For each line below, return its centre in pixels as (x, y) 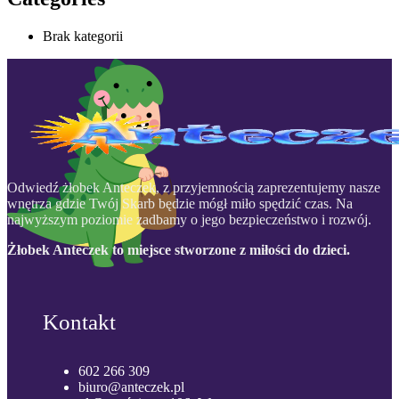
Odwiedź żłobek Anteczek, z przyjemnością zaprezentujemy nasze (194, 187)
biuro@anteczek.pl (131, 387)
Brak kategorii (83, 36)
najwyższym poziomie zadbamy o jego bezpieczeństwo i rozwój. (189, 219)
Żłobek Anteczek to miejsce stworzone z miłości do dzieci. (179, 249)
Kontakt (79, 322)
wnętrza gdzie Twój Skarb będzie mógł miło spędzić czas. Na (180, 203)
